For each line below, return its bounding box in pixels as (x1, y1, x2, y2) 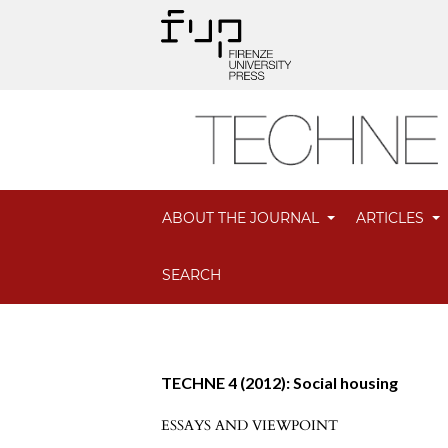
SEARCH (162, 266, 222, 285)
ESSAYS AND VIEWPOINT (161, 416, 339, 436)
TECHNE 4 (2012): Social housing (161, 373, 399, 393)
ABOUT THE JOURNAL (162, 209, 324, 228)
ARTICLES (356, 209, 429, 228)
